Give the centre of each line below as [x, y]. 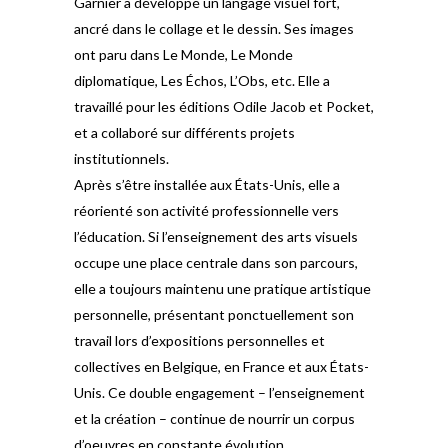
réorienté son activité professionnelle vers [206, 210]
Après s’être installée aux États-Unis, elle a [207, 184]
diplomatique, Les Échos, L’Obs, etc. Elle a [202, 80]
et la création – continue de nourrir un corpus [214, 418]
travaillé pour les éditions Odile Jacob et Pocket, [224, 106]
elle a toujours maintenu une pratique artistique [222, 288]
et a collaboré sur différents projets [184, 132]
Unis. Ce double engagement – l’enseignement [219, 392]
